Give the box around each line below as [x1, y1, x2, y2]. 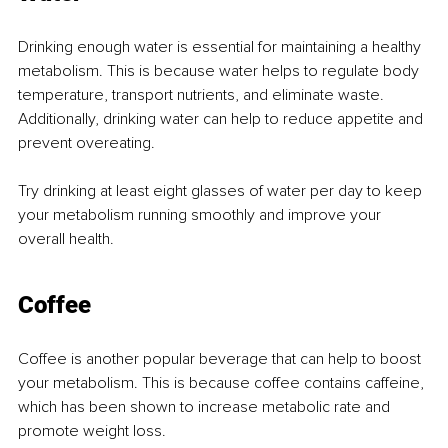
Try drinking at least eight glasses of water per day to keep [18, 180, 426, 201]
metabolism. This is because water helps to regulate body [18, 60, 423, 81]
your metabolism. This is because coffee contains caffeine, [18, 372, 428, 393]
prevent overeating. [18, 132, 155, 153]
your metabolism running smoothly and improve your [18, 204, 385, 225]
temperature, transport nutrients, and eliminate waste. [18, 84, 388, 105]
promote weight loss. [18, 420, 166, 441]
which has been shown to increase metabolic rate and [18, 396, 394, 417]
